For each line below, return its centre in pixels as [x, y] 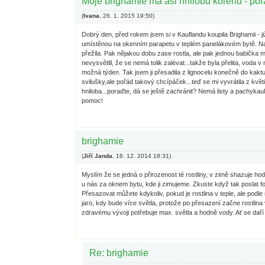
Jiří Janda [98, 156]
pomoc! [92, 101]
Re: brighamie [119, 253]
